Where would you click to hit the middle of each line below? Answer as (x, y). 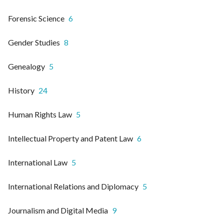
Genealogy (26, 66)
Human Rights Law (40, 114)
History (21, 90)
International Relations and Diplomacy (73, 186)
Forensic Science (36, 18)
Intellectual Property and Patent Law (70, 138)
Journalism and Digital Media (58, 210)
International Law (38, 162)
